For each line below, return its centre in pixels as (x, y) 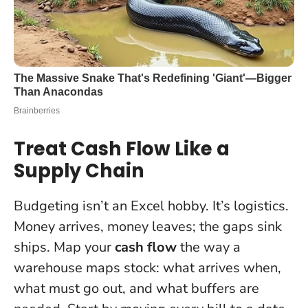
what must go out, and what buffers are (136, 288)
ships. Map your (64, 247)
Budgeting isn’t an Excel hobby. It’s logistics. (151, 206)
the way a (209, 247)
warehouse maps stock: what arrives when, (147, 267)
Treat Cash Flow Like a (122, 148)
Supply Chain (79, 170)
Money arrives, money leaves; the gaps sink (148, 226)
